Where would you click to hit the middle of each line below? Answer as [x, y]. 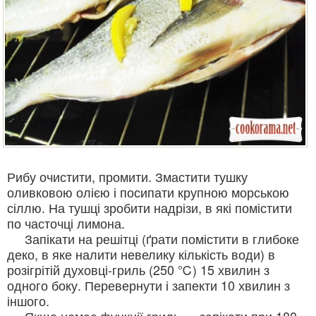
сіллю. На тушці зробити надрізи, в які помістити [150, 207]
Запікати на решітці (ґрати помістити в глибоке [153, 238]
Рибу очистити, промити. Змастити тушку [127, 176]
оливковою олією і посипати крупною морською [148, 192]
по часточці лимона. [66, 223]
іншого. [28, 300]
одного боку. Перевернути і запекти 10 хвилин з [148, 285]
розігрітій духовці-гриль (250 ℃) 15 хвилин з [138, 269]
